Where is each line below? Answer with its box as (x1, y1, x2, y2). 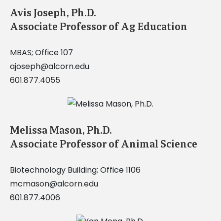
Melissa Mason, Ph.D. (9, 124, 111, 137)
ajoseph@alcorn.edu (9, 61, 89, 73)
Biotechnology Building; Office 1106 (9, 164, 141, 176)
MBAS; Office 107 (9, 47, 73, 59)
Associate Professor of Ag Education (9, 20, 187, 34)
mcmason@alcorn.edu (9, 178, 98, 190)
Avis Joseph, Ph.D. (9, 6, 96, 20)
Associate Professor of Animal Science (9, 138, 197, 151)
